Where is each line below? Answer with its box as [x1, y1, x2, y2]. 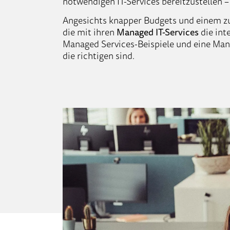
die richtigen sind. [63, 48, 135, 63]
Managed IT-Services [117, 24, 199, 39]
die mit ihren [63, 24, 117, 39]
